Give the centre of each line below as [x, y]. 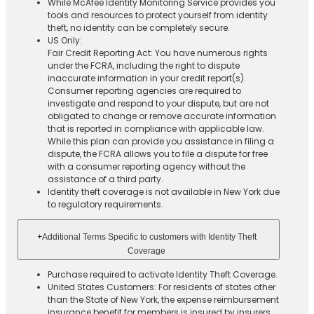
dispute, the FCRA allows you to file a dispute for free [157, 153]
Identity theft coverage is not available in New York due [163, 191]
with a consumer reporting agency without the [146, 166]
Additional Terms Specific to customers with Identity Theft [149, 237]
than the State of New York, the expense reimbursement [163, 299]
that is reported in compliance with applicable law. [156, 128]
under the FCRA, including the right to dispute [143, 65]
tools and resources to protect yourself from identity [157, 15]
